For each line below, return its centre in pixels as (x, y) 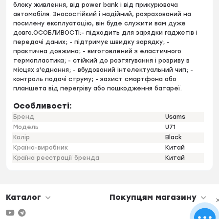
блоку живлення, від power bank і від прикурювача (96, 5)
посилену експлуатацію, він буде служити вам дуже (100, 24)
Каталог (24, 197)
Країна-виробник (41, 148)
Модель (26, 127)
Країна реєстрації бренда (56, 158)
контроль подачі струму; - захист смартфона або (95, 79)
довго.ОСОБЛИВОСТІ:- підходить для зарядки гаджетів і (106, 33)
